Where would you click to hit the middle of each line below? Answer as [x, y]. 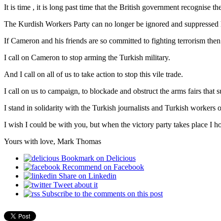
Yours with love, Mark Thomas [53, 141]
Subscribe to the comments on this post [102, 193]
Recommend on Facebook [103, 167]
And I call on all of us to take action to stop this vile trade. [93, 74]
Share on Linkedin [88, 176]
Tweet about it [75, 184]
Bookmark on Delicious [98, 158]
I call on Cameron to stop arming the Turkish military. [87, 57]
